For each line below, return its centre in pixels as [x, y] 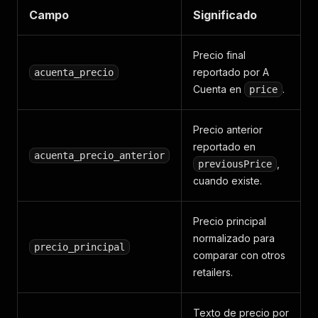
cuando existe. [227, 181]
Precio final [219, 55]
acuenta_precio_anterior [99, 155]
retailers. [213, 272]
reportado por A [231, 72]
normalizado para [234, 238]
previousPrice [235, 164]
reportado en [224, 147]
